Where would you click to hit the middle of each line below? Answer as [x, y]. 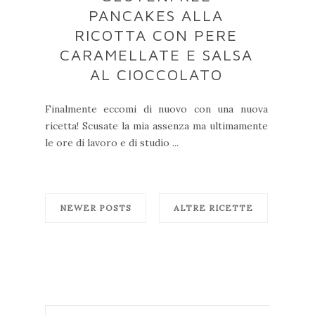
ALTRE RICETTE [213, 208]
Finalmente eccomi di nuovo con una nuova [156, 109]
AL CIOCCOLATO [156, 75]
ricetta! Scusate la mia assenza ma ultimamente [156, 126]
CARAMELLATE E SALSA [156, 55]
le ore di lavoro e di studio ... [112, 143]
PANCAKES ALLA [156, 16]
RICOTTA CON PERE [156, 36]
